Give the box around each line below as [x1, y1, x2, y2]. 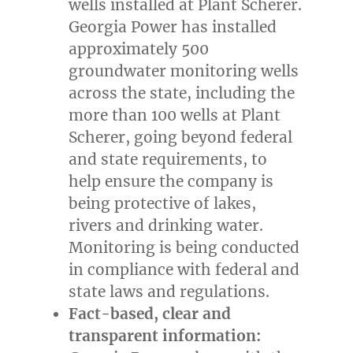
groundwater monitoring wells [69, 61, 299, 81]
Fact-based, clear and [69, 304, 232, 324]
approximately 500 [69, 39, 210, 59]
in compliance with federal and [69, 260, 300, 280]
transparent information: [69, 326, 262, 346]
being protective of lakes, [69, 194, 257, 214]
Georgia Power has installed [69, 17, 277, 37]
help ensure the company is [69, 172, 274, 191]
